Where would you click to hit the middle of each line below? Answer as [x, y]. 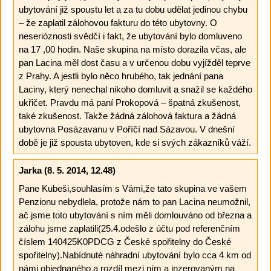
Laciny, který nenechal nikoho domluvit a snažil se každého [135, 89]
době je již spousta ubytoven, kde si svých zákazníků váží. [135, 142]
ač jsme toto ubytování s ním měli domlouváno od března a [135, 215]
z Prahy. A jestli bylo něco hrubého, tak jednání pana [121, 76]
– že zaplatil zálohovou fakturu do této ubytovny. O [118, 22]
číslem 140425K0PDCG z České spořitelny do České [125, 241]
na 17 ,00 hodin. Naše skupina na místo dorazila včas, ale [132, 49]
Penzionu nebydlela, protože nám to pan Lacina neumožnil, [134, 201]
